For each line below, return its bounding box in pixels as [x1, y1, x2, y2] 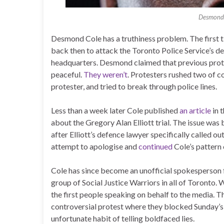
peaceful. [51, 69, 83, 79]
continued [138, 141, 172, 151]
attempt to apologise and [51, 141, 138, 151]
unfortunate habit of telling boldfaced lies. [51, 213, 194, 223]
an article [179, 105, 211, 115]
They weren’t [83, 69, 127, 79]
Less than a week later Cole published [51, 105, 179, 115]
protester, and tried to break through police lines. [51, 81, 217, 91]
